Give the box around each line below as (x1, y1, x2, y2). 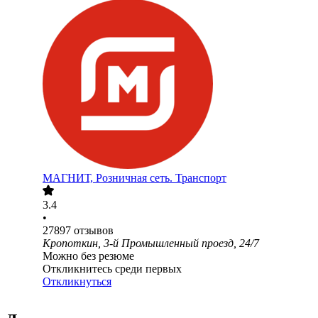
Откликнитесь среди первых (43, 263, 182, 275)
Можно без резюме (43, 250, 134, 263)
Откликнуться (43, 275, 111, 288)
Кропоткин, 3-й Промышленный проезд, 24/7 (43, 237, 259, 250)
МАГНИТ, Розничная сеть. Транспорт (43, 172, 226, 185)
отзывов (74, 224, 114, 237)
